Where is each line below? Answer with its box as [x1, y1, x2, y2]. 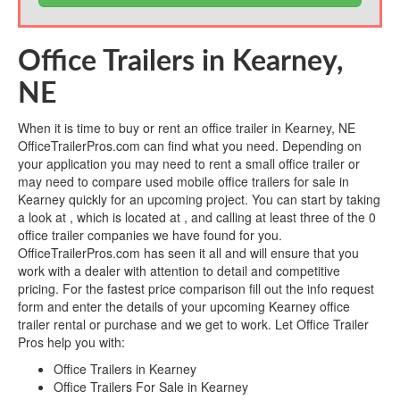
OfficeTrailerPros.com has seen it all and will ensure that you [18, 244, 359, 262]
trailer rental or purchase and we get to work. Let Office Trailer [18, 315, 369, 334]
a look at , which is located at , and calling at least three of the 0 [18, 208, 376, 227]
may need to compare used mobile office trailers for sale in [18, 172, 349, 191]
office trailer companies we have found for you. [18, 226, 282, 245]
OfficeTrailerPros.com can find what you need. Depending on [18, 137, 362, 155]
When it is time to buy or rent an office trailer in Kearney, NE [18, 119, 355, 137]
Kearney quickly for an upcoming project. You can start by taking [18, 190, 380, 209]
